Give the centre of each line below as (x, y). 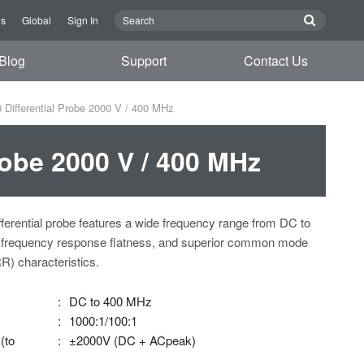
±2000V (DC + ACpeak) (133, 340)
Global (37, 20)
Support (144, 61)
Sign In (83, 20)
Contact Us (276, 61)
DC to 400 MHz (111, 301)
